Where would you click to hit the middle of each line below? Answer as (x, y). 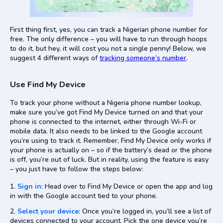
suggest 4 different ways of (55, 58)
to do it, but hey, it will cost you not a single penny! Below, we (108, 48)
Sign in (29, 186)
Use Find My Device (48, 84)
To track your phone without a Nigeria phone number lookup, (106, 103)
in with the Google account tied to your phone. (84, 196)
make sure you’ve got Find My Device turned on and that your (107, 112)
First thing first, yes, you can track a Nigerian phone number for (109, 29)
